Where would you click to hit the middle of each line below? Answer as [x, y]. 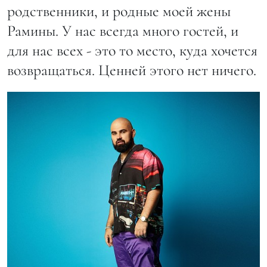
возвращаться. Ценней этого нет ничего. [132, 70]
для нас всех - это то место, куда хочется [132, 51]
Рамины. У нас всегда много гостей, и [123, 31]
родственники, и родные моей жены [119, 11]
